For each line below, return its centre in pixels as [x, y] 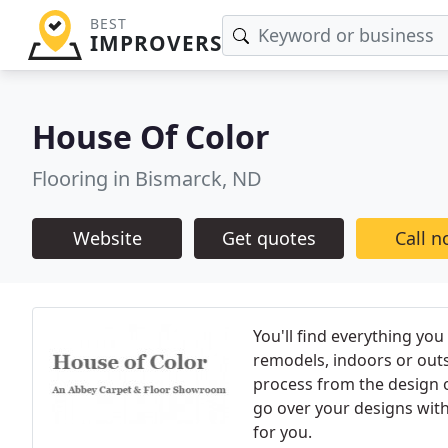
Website [107, 238]
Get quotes [269, 238]
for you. [282, 432]
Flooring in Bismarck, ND [147, 178]
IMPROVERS [155, 43]
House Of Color [151, 136]
